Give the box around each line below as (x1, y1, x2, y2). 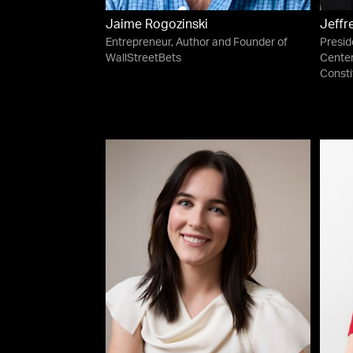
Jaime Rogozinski (106, 19, 209, 32)
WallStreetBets (106, 53, 182, 65)
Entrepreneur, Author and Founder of (106, 37, 288, 49)
